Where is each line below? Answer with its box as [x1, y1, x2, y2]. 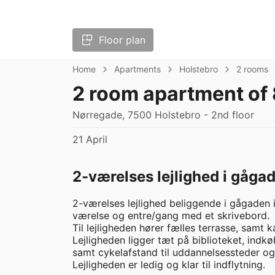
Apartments [114, 64, 161, 75]
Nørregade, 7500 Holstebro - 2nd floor [72, 109, 254, 122]
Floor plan [99, 34, 145, 47]
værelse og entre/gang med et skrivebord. [72, 209, 273, 222]
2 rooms [236, 64, 268, 75]
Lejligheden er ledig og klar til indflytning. [72, 258, 265, 271]
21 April [72, 133, 107, 146]
